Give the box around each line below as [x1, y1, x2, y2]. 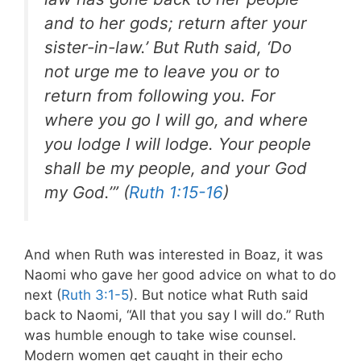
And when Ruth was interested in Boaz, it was [24, 247, 323, 263]
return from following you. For [44, 85, 276, 106]
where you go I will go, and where [44, 109, 308, 130]
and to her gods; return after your [44, 12, 307, 33]
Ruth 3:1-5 [61, 287, 129, 304]
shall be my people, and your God [44, 157, 307, 178]
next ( [24, 287, 61, 304]
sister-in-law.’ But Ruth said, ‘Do [44, 36, 292, 57]
